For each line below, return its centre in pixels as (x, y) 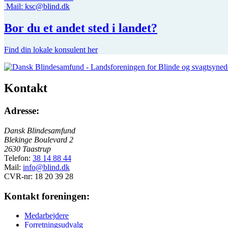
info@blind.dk (46, 167)
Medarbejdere (47, 216)
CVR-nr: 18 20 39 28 (39, 177)
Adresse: (22, 111)
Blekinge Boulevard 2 (39, 140)
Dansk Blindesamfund (40, 131)
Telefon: (17, 158)
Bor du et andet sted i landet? (81, 28)
